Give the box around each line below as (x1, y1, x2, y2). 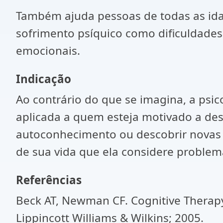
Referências (16, 172, 82, 188)
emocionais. (16, 43, 80, 58)
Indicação (16, 71, 71, 87)
